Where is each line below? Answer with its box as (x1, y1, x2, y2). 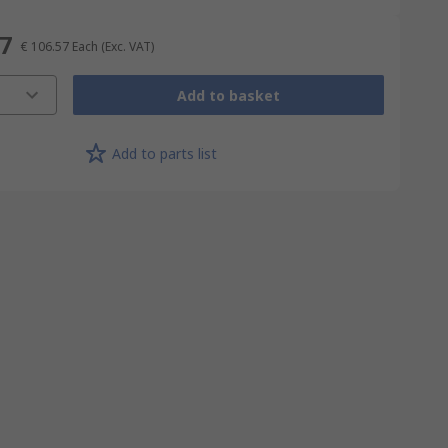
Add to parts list (111, 143, 217, 163)
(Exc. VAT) (100, 38, 154, 55)
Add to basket (176, 85, 280, 105)
